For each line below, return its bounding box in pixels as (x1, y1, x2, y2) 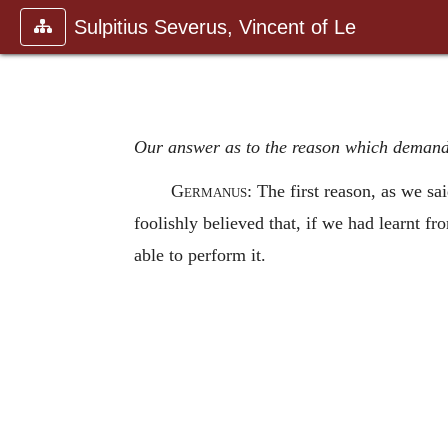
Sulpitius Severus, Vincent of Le (74, 16, 356, 38)
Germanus (170, 180, 247, 201)
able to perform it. (134, 244, 266, 265)
